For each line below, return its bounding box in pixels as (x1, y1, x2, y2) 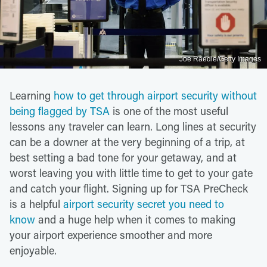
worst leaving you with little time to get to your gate (10, 165, 253, 180)
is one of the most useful (110, 103, 228, 118)
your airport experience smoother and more (10, 227, 212, 242)
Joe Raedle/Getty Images (179, 54, 261, 63)
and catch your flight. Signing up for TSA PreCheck (10, 181, 248, 195)
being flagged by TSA (10, 103, 110, 118)
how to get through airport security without (54, 88, 257, 103)
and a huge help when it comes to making (35, 212, 235, 226)
